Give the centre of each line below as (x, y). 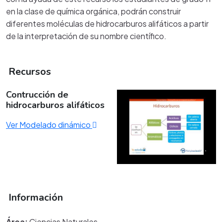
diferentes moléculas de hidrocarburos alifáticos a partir (107, 24)
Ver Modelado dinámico (49, 125)
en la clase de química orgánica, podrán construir (93, 11)
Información (34, 197)
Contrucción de (37, 95)
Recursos (28, 72)
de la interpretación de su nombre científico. (87, 36)
